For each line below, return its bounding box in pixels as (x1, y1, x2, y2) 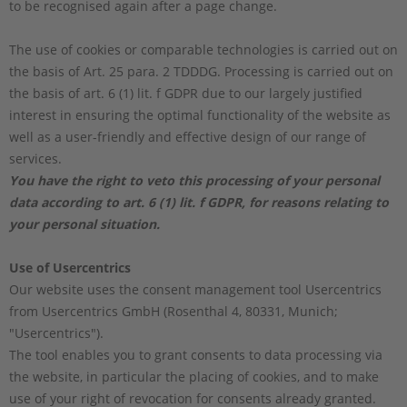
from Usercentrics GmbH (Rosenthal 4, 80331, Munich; (9, 302, 338, 320)
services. (9, 149, 62, 167)
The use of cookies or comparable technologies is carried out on (9, 40, 398, 58)
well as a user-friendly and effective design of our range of (9, 127, 366, 145)
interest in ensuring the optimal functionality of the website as (9, 105, 391, 124)
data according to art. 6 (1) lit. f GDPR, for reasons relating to (9, 193, 389, 211)
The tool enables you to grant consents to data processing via (9, 345, 382, 363)
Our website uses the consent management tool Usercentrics (9, 280, 382, 298)
